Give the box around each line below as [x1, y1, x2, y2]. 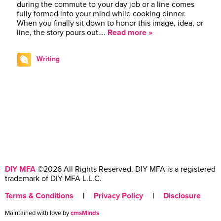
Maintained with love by [5, 209, 71, 217]
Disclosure [163, 190, 201, 201]
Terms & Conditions [5, 190, 74, 201]
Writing [37, 54, 60, 63]
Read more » [108, 27, 152, 37]
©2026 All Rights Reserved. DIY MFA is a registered [36, 164, 216, 174]
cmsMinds [71, 209, 99, 217]
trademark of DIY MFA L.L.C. [5, 173, 102, 184]
